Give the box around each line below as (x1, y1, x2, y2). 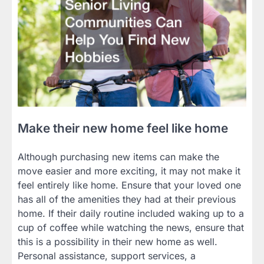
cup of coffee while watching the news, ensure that (18, 221, 244, 233)
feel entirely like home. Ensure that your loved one (18, 179, 241, 191)
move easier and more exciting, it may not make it (18, 164, 240, 177)
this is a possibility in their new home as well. (18, 235, 217, 247)
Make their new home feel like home (18, 120, 228, 136)
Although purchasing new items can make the (18, 150, 219, 163)
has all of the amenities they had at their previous (18, 193, 236, 205)
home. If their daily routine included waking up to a (18, 207, 244, 219)
